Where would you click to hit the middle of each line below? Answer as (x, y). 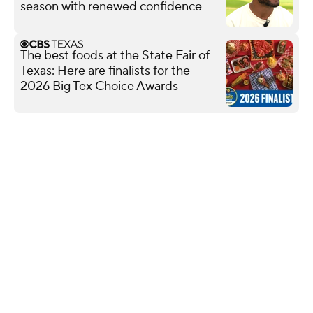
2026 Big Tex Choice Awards (99, 86)
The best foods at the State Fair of (115, 55)
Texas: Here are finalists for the (105, 71)
